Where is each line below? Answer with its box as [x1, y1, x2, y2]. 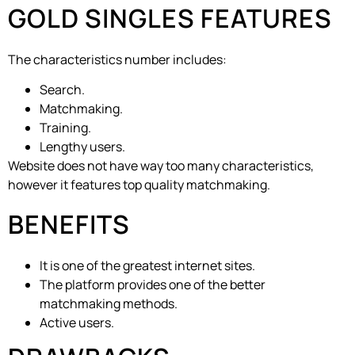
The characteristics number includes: [8, 50, 227, 68]
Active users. [40, 314, 114, 332]
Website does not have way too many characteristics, [8, 156, 314, 174]
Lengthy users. [40, 137, 125, 155]
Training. [40, 118, 91, 136]
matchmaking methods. [40, 295, 177, 313]
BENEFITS [8, 207, 130, 242]
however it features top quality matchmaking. [8, 175, 270, 193]
